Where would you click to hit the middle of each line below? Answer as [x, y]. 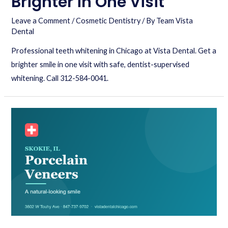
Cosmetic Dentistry [108, 20]
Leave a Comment [41, 20]
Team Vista [175, 20]
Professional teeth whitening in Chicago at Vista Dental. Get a [114, 51]
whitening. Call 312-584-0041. [60, 78]
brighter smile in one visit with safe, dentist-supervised [101, 65]
